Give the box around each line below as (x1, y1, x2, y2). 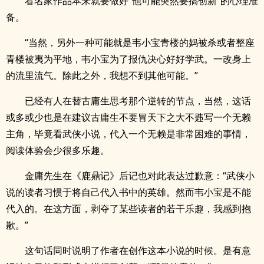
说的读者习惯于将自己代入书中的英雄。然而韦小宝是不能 (6, 186, 251, 199)
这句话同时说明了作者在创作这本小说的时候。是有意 (25, 244, 251, 257)
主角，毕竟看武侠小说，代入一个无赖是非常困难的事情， (6, 127, 251, 140)
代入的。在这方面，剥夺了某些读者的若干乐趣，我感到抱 (6, 202, 251, 215)
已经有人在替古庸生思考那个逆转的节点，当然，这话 (25, 94, 251, 107)
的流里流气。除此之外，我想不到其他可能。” (6, 69, 198, 82)
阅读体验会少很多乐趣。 (6, 144, 110, 157)
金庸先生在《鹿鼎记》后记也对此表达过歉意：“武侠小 (25, 169, 255, 182)
